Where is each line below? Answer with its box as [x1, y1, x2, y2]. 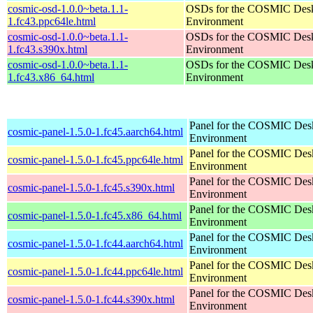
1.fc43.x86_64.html [8, 71, 94, 83]
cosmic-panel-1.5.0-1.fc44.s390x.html [8, 293, 175, 305]
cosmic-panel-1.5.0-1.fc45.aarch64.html [8, 125, 183, 138]
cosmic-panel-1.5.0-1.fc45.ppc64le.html [8, 153, 183, 166]
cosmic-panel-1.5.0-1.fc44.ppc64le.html [8, 265, 183, 277]
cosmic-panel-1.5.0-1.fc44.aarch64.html [8, 237, 183, 249]
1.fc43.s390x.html [8, 43, 87, 55]
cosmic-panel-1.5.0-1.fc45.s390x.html [8, 181, 175, 194]
